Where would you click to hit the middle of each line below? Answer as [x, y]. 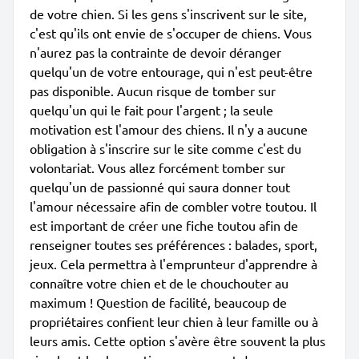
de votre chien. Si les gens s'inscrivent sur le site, [168, 14]
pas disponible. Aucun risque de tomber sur [153, 91]
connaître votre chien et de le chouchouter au [159, 283]
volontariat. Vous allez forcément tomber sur [157, 167]
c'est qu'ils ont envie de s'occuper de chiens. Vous [171, 33]
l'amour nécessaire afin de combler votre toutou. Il [173, 206]
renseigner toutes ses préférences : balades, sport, [173, 244]
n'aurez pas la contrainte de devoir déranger [155, 52]
